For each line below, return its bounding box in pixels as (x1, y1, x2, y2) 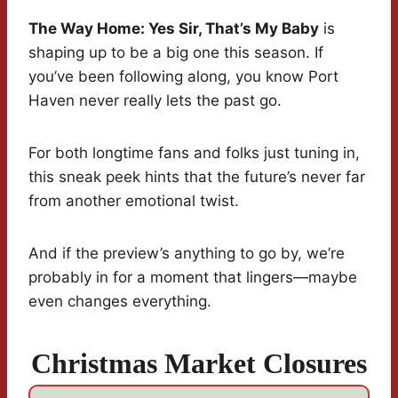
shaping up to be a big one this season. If (28, 44, 323, 62)
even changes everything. (28, 292, 211, 311)
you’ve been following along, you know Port (28, 68, 338, 86)
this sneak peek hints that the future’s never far (28, 168, 365, 187)
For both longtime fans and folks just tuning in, (28, 144, 360, 163)
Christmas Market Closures (31, 347, 367, 380)
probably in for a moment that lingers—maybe (28, 268, 357, 287)
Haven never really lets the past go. (28, 92, 282, 110)
